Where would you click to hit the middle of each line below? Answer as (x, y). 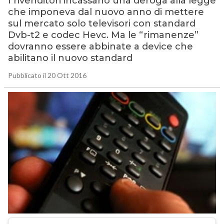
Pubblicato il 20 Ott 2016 (47, 75)
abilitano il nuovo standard (70, 58)
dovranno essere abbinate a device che (100, 47)
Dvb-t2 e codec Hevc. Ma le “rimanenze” (103, 35)
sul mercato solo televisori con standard (101, 24)
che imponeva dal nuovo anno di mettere (106, 12)
